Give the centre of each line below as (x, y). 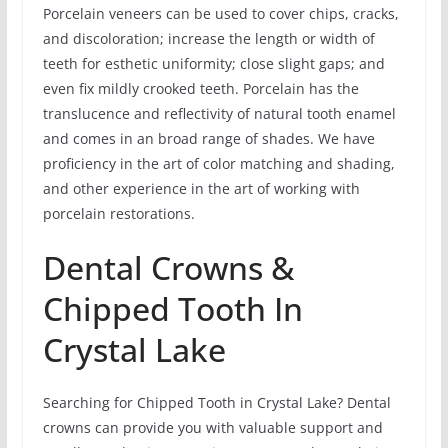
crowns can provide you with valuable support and (212, 428)
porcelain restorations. (118, 214)
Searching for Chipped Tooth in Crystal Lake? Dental (216, 403)
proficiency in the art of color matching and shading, (218, 164)
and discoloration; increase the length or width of (208, 39)
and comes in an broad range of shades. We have (208, 139)
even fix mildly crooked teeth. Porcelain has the (200, 89)
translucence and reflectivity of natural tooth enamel (219, 114)
